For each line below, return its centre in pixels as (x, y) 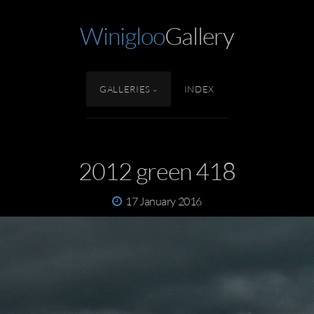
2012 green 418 (157, 171)
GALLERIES (125, 89)
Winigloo (122, 36)
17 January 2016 (164, 202)
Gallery (200, 36)
